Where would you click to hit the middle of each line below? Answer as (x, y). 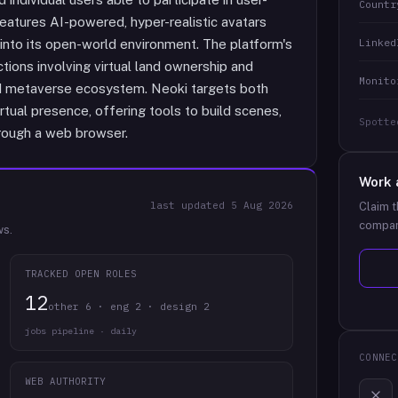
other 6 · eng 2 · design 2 (128, 306)
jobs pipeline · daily (80, 331)
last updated (191, 205)
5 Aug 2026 (263, 205)
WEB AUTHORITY (65, 381)
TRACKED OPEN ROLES (81, 274)
